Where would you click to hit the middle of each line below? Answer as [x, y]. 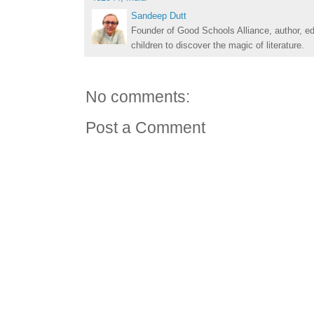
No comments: [138, 97]
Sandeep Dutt [159, 16]
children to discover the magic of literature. [218, 46]
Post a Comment [145, 128]
